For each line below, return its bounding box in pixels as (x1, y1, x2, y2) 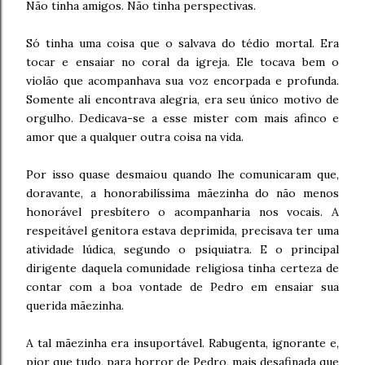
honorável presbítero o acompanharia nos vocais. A (26, 204, 339, 219)
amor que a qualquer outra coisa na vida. (26, 130, 244, 144)
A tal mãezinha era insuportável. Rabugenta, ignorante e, (26, 336, 339, 350)
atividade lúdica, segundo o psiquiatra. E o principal (26, 242, 339, 257)
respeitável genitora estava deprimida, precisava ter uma (26, 223, 339, 238)
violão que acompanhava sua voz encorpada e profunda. (26, 73, 339, 88)
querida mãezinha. (26, 298, 127, 313)
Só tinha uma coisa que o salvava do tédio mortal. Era (26, 36, 339, 51)
